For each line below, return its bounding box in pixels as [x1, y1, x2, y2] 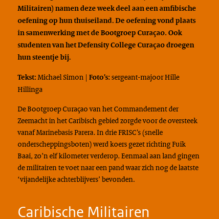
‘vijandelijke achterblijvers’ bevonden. [17, 174, 136, 184]
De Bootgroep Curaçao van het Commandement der [17, 104, 178, 114]
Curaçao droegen [135, 40, 194, 50]
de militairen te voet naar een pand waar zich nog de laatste [17, 162, 198, 173]
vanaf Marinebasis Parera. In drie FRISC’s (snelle [17, 127, 163, 137]
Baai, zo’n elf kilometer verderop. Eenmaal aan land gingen [17, 151, 199, 161]
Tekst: [17, 72, 38, 82]
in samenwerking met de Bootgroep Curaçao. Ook [17, 28, 182, 38]
